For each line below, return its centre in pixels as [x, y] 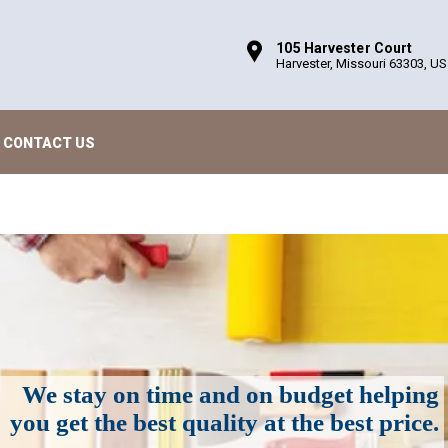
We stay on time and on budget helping [230, 394]
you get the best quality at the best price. [224, 422]
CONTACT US [49, 142]
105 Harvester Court [344, 47]
